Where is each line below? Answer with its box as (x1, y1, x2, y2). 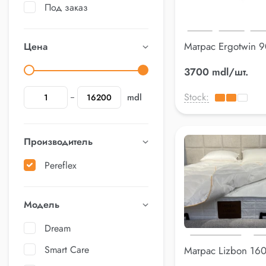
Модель (24, 198, 59, 211)
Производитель (24, 135, 93, 148)
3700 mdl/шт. (184, 65, 248, 80)
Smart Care (45, 243, 89, 256)
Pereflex (45, 159, 77, 172)
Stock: (184, 90, 209, 104)
